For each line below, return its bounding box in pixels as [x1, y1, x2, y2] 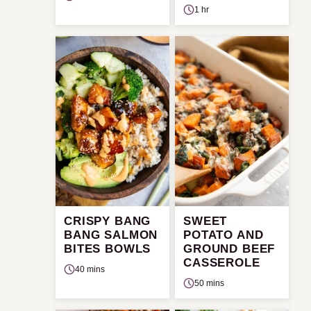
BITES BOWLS [64, 242, 151, 255]
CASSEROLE [183, 255, 260, 269]
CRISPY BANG [64, 214, 151, 228]
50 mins [194, 278, 224, 288]
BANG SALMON [64, 228, 158, 242]
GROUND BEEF [183, 242, 276, 255]
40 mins [75, 264, 105, 274]
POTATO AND [183, 228, 264, 242]
